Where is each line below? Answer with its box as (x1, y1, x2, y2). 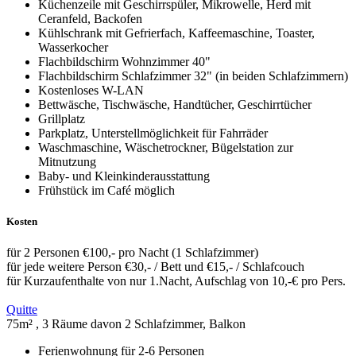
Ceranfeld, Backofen (38, 11, 142, 25)
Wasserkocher (38, 40, 108, 54)
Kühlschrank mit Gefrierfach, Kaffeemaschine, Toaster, (38, 25, 315, 40)
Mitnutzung (38, 154, 96, 168)
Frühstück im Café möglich (38, 183, 175, 197)
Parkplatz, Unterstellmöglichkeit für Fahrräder (38, 126, 268, 140)
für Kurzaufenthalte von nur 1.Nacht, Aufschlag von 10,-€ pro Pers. (6, 274, 346, 288)
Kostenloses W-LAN (38, 83, 144, 97)
